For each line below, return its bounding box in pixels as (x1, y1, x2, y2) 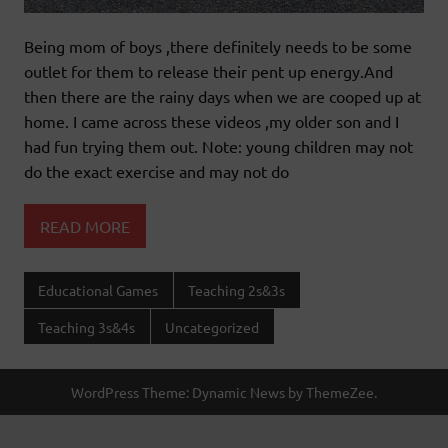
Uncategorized (165, 317, 260, 336)
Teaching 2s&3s (188, 281, 286, 300)
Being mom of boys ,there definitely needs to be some (24, 36, 412, 57)
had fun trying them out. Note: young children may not (24, 136, 413, 157)
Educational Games (38, 281, 159, 300)
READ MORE (40, 215, 130, 236)
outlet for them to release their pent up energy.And (24, 61, 393, 82)
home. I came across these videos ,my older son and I (24, 111, 399, 132)
